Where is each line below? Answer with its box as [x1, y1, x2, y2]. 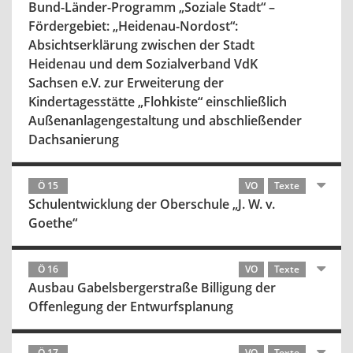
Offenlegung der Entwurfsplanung [28, 298, 233, 315]
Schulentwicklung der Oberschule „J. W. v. [28, 195, 275, 213]
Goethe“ [28, 214, 77, 232]
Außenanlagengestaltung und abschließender [28, 112, 302, 129]
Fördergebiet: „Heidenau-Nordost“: [28, 17, 241, 35]
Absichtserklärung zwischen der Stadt [28, 36, 255, 54]
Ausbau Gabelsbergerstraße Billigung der [28, 279, 276, 296]
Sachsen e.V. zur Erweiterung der [28, 74, 224, 91]
